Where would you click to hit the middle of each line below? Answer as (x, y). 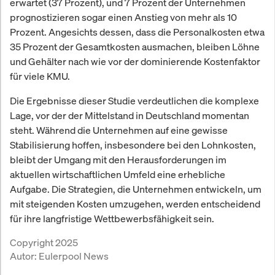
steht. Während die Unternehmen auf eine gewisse (119, 130)
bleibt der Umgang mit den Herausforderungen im (118, 160)
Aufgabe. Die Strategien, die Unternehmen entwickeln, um (136, 189)
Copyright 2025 (44, 243)
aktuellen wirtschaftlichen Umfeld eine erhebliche (118, 175)
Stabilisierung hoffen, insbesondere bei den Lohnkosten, (133, 145)
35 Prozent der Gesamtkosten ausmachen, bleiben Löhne (135, 47)
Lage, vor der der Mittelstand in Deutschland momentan (130, 116)
